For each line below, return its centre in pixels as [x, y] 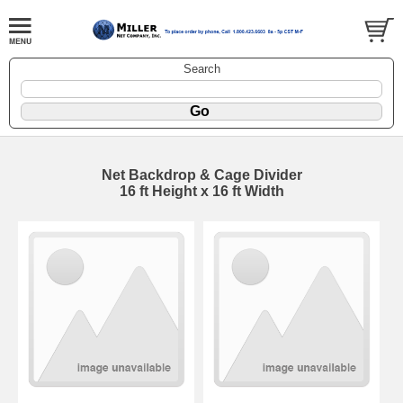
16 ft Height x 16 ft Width [201, 192]
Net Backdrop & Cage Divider [201, 175]
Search [201, 69]
